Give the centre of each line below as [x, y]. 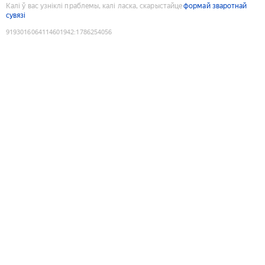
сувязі [16, 15]
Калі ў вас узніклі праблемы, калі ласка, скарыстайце [94, 6]
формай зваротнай [215, 6]
